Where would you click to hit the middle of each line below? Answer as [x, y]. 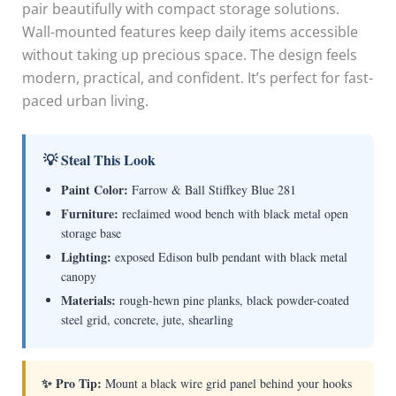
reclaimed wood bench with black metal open [233, 214]
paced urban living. [85, 100]
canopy [78, 277]
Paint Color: [94, 190]
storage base [91, 233]
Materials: [88, 301]
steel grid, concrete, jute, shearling [147, 320]
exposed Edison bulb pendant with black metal [229, 257]
